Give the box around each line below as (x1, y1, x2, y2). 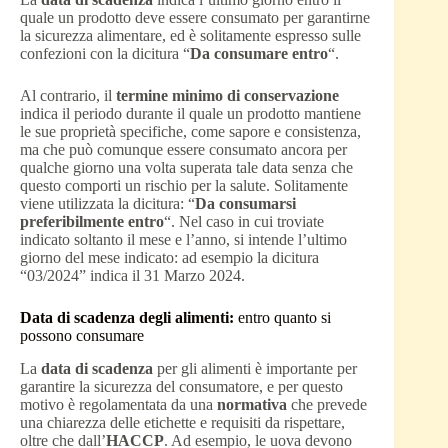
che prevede (291, 396, 367, 414)
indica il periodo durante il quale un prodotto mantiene (20, 105, 361, 123)
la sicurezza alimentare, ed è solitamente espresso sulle (20, 27, 361, 45)
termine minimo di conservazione (116, 87, 339, 105)
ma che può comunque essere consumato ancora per (20, 141, 347, 159)
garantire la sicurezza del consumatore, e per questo (20, 378, 343, 396)
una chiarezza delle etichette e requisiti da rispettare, (20, 414, 345, 432)
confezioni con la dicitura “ (20, 45, 190, 63)
